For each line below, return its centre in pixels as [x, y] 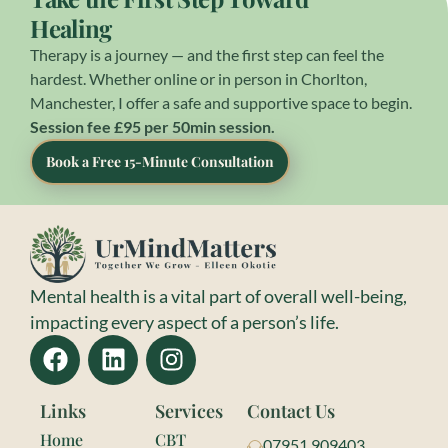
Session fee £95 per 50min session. [153, 127]
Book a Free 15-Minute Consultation [160, 162]
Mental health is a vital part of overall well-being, [219, 295]
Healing [71, 28]
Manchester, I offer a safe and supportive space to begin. [221, 103]
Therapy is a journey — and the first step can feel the [207, 55]
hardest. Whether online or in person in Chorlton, [199, 79]
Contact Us [291, 410]
